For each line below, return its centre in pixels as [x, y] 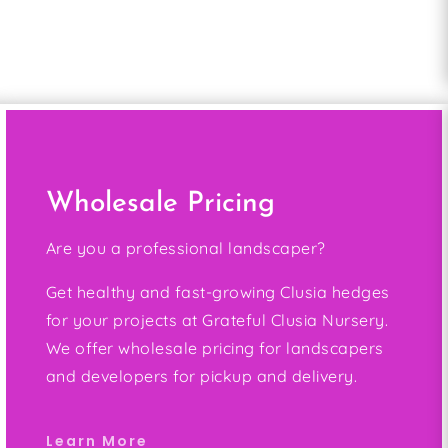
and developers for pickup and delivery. [201, 376]
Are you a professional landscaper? [185, 248]
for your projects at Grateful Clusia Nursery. [217, 320]
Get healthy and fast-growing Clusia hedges [217, 292]
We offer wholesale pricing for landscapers [214, 348]
